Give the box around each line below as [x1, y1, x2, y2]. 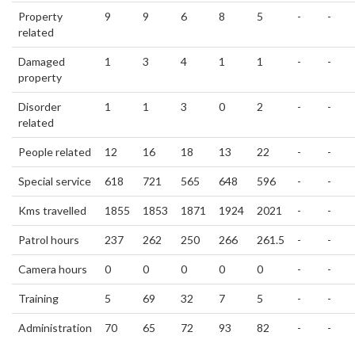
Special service [18, 174, 91, 188]
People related [18, 145, 91, 158]
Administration [18, 321, 92, 334]
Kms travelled [18, 204, 86, 217]
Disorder [18, 100, 61, 113]
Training [18, 292, 59, 305]
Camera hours [18, 262, 87, 276]
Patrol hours [18, 233, 79, 246]
